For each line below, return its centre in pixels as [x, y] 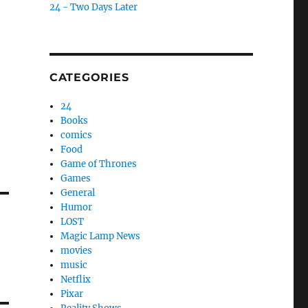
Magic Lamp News [101, 236]
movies [77, 251]
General [78, 193]
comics [77, 135]
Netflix [76, 279]
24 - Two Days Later [93, 7]
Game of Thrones [99, 164]
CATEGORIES [89, 77]
